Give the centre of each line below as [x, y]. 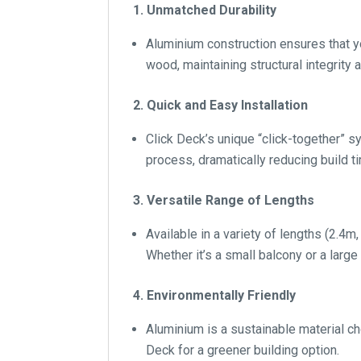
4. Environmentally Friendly [215, 296]
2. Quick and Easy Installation [221, 106]
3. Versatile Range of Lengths [224, 201]
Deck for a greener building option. [243, 351]
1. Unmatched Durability [205, 10]
